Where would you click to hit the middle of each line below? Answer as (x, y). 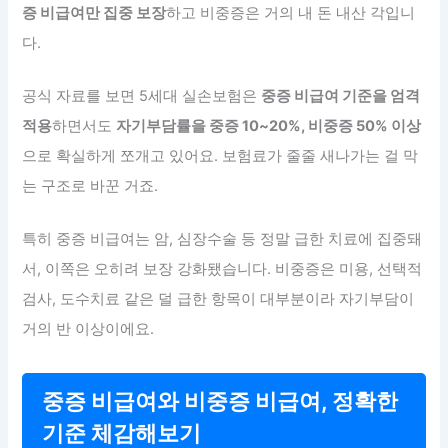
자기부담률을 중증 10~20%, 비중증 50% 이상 (269, 125)
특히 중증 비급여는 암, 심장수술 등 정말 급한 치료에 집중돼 (222, 239)
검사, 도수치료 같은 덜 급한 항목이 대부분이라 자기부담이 (218, 299)
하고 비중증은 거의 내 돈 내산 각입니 (291, 12)
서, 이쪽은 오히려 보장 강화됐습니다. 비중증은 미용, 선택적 (222, 269)
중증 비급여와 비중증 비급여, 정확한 (220, 401)
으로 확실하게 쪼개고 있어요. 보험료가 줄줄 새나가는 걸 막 (220, 155)
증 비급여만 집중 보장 (94, 12)
